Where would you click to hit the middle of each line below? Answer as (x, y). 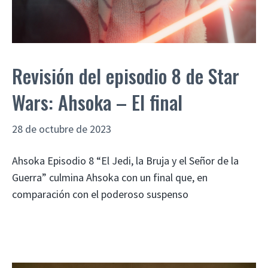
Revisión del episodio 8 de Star (126, 76)
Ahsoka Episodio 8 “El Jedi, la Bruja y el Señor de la (125, 160)
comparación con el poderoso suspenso (100, 194)
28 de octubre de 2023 (62, 129)
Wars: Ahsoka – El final (97, 102)
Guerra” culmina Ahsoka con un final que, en (110, 177)
